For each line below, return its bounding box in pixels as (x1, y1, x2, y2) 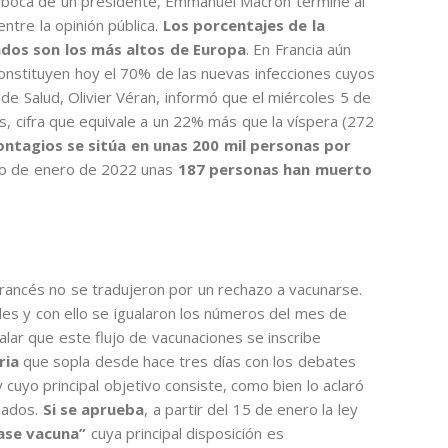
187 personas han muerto (177, 158, 372, 179)
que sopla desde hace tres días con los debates (18, 351, 356, 372)
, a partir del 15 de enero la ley (144, 399, 358, 420)
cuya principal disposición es (90, 423, 284, 444)
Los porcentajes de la (162, 14, 325, 35)
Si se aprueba (38, 399, 145, 420)
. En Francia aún (245, 38, 351, 59)
